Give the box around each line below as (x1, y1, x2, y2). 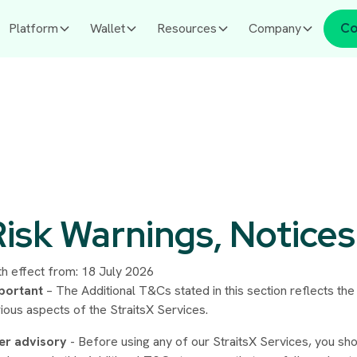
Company (249, 20, 301, 37)
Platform (9, 20, 58, 37)
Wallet (90, 20, 125, 37)
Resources (157, 20, 217, 37)
